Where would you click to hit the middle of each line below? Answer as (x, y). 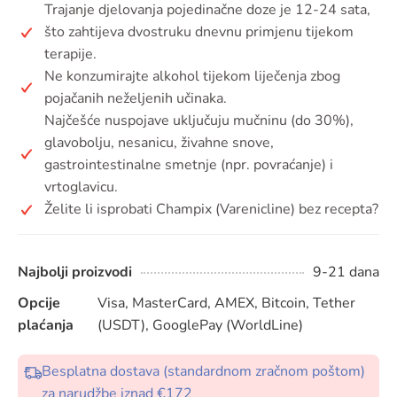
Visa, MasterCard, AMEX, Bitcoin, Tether (226, 304)
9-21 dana (346, 272)
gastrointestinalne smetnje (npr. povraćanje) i (189, 165)
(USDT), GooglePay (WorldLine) (200, 326)
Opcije (39, 304)
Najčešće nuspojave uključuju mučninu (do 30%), (199, 121)
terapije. (70, 54)
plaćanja (46, 326)
